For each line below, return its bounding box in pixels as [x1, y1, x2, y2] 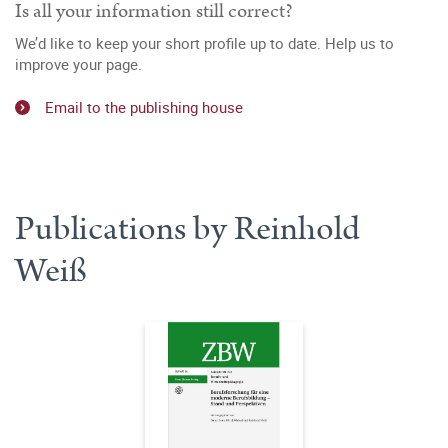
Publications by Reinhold [15, 204, 360, 253]
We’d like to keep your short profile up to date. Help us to [15, 33, 394, 53]
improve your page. [15, 54, 142, 74]
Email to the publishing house [45, 96, 243, 117]
